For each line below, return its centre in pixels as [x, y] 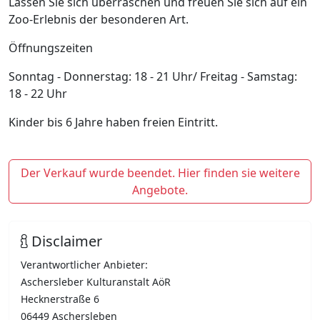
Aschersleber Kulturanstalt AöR [96, 282]
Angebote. [160, 190]
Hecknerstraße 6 [60, 299]
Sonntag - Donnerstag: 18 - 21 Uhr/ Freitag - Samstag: [153, 76]
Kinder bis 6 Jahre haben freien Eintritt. [113, 122]
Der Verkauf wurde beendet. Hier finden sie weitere [160, 173]
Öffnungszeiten [51, 48]
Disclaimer [65, 241]
